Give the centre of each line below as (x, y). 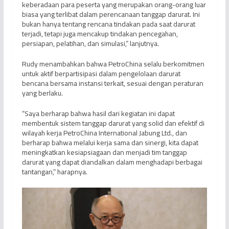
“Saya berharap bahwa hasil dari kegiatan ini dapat (98, 113)
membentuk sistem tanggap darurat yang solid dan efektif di (113, 123)
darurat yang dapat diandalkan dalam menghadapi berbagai (112, 162)
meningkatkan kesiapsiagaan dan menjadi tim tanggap (104, 152)
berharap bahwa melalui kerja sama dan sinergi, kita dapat (110, 142)
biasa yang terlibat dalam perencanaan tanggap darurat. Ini (111, 14)
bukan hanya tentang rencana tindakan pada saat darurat (108, 24)
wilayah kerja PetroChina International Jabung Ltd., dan (104, 133)
